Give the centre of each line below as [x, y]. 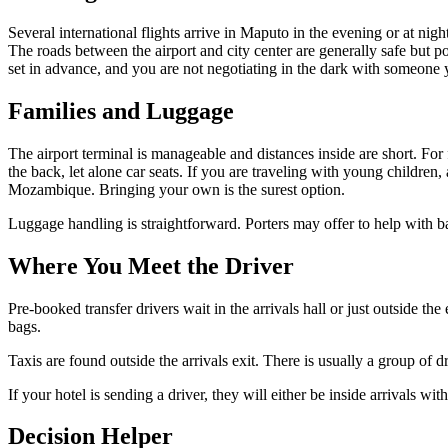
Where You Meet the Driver [151, 265]
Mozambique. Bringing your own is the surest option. [176, 189]
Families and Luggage [121, 110]
